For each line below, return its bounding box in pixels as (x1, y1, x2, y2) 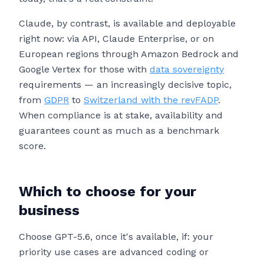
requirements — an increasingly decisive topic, (19, 79, 232, 90)
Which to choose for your (19, 183, 196, 200)
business (19, 202, 80, 219)
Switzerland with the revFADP (84, 94, 218, 105)
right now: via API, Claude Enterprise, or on (19, 33, 214, 44)
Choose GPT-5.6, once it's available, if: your (19, 231, 213, 242)
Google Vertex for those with (19, 64, 150, 75)
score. (19, 140, 46, 151)
